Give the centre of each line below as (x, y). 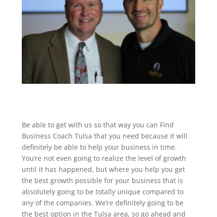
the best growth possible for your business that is (102, 180)
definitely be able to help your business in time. (99, 147)
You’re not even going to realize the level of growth (104, 158)
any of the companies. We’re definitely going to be (102, 202)
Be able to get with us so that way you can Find (98, 124)
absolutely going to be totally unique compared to (102, 191)
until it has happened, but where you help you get (103, 169)
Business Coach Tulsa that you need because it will (104, 136)
